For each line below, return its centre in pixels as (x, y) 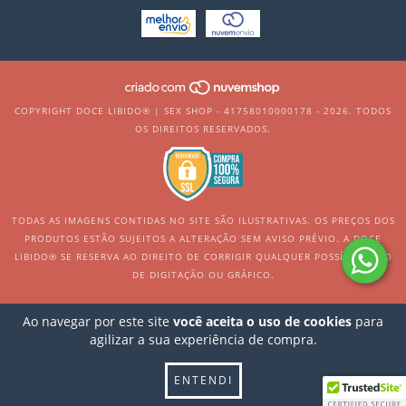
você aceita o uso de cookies (262, 321)
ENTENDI (203, 380)
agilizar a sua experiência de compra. (203, 339)
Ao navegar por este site (98, 321)
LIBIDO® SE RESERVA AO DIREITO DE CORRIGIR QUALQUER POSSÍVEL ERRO (203, 257)
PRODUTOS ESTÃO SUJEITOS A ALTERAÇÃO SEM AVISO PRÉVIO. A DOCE (203, 239)
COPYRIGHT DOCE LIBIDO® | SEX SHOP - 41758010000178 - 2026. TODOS (203, 111)
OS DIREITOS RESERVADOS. (203, 129)
